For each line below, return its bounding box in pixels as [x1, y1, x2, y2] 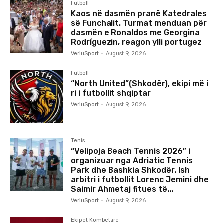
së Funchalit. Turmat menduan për [71, 18, 207, 28]
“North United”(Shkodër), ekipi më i [71, 78, 209, 88]
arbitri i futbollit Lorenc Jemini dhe [71, 174, 209, 184]
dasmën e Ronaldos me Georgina [71, 27, 200, 37]
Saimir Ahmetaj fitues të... [71, 184, 174, 194]
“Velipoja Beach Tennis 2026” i [71, 146, 191, 156]
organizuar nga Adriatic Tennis [71, 155, 193, 165]
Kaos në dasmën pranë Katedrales [71, 8, 207, 18]
